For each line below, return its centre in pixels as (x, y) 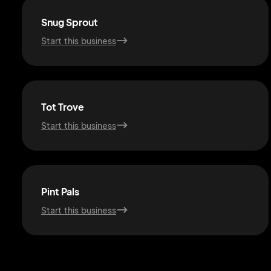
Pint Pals (60, 191)
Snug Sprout (70, 22)
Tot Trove (63, 107)
